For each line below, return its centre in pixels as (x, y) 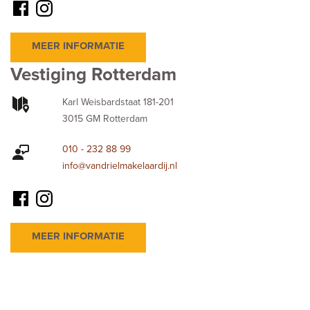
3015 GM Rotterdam (104, 118)
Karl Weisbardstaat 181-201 (118, 102)
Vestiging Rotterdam (93, 74)
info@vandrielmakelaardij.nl (119, 165)
